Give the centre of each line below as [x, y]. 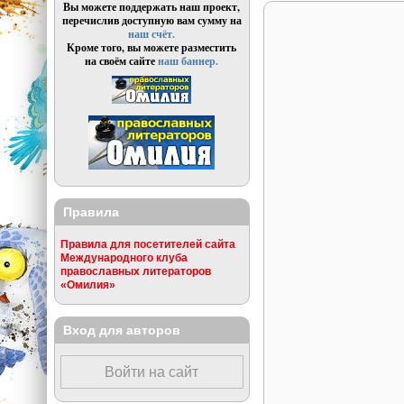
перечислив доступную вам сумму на [151, 21]
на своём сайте [122, 61]
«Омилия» [87, 285]
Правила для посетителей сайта [147, 244]
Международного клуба [124, 258]
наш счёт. [152, 34]
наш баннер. [188, 61]
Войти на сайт [152, 372]
